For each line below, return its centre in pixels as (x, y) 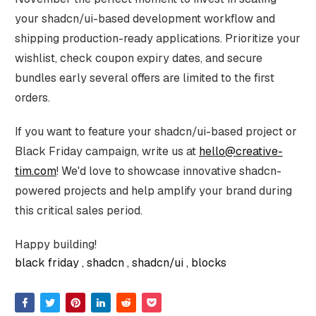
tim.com (35, 171)
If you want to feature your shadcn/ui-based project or (156, 132)
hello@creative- (241, 152)
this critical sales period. (78, 211)
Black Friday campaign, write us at (107, 152)
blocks (208, 263)
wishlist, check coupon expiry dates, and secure (138, 59)
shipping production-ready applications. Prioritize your (157, 39)
